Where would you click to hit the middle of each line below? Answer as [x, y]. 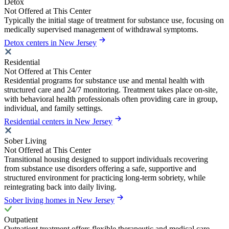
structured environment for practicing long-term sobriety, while [105, 177]
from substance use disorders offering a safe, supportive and [100, 168]
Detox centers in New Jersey [50, 42]
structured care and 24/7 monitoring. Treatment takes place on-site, [111, 89]
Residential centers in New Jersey [58, 121]
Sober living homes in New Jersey [59, 200]
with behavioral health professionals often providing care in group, [111, 99]
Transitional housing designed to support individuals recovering [106, 159]
